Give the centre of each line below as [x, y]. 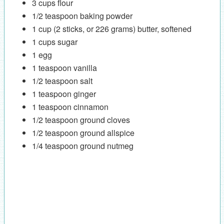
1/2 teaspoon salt [62, 81]
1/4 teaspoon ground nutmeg [82, 146]
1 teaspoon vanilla [64, 68]
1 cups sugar [54, 42]
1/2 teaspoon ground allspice [83, 133]
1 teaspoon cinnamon [70, 107]
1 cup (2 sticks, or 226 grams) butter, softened [111, 29]
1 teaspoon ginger [64, 94]
